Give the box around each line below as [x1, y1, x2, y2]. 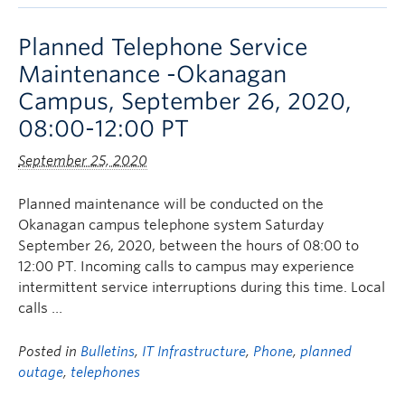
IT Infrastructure [142, 344, 246, 360]
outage [18, 364, 63, 381]
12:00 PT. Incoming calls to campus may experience [18, 259, 354, 275]
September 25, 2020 [18, 153, 147, 169]
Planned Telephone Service [18, 33, 307, 61]
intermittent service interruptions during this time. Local [18, 279, 385, 296]
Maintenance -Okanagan [18, 61, 287, 88]
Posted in [18, 344, 80, 360]
